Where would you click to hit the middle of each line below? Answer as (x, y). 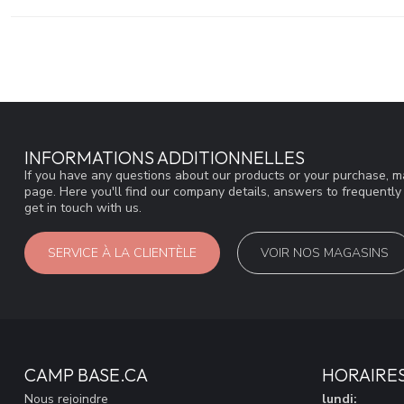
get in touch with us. (83, 208)
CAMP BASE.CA (86, 374)
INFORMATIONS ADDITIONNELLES (165, 158)
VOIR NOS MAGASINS (325, 252)
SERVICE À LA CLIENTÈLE (122, 252)
